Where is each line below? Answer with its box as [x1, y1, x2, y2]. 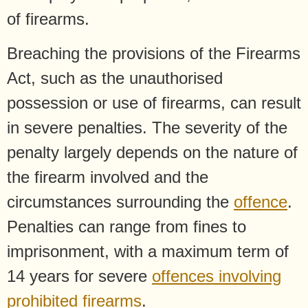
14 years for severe [7, 267, 152, 286]
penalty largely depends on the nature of [7, 143, 298, 162]
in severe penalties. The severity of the [7, 118, 287, 137]
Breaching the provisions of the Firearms [7, 44, 300, 63]
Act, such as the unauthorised [7, 69, 223, 88]
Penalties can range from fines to [7, 217, 246, 236]
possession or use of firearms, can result [7, 93, 301, 113]
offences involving [152, 267, 281, 286]
